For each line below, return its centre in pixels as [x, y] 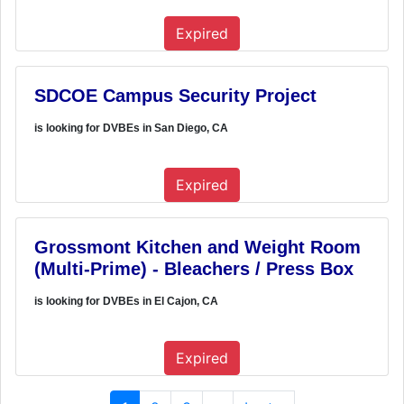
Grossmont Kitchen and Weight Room [197, 247]
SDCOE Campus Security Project [175, 95]
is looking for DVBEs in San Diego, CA [131, 128]
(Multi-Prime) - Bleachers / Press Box [194, 268]
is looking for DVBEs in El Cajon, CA [126, 301]
